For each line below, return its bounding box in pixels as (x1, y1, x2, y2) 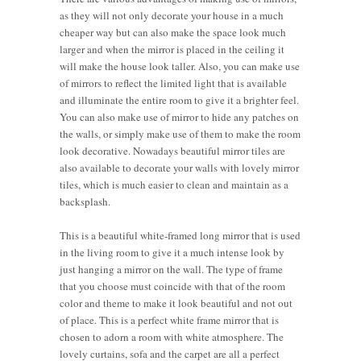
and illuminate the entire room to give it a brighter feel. (60, 93, 299, 108)
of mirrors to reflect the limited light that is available (60, 76, 287, 91)
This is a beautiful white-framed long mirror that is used (60, 228, 301, 243)
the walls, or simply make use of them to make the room (60, 127, 301, 142)
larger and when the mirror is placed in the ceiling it (60, 42, 284, 57)
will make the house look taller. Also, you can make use (60, 59, 300, 74)
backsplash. (60, 194, 110, 210)
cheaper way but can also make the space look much (60, 25, 286, 40)
